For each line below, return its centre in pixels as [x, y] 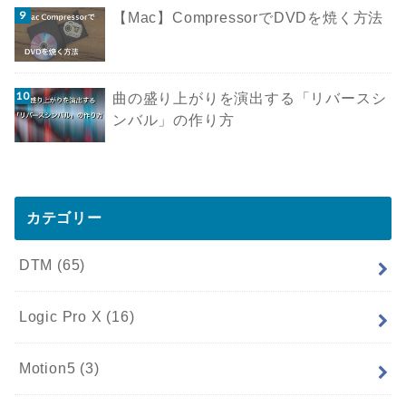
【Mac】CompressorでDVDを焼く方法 [248, 18]
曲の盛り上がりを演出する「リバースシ [250, 99]
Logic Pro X [63, 316]
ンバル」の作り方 [174, 121]
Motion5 [49, 368]
